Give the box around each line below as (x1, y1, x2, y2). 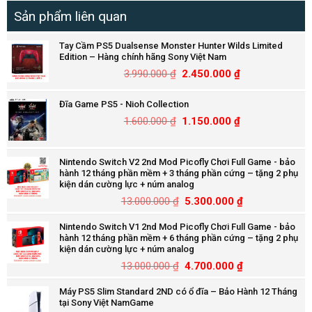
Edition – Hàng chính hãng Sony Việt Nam (58, 51, 226, 62)
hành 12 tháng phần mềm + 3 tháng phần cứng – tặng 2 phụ (58, 167, 298, 178)
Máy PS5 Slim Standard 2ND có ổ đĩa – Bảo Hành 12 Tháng (58, 286, 297, 297)
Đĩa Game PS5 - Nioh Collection (58, 98, 189, 109)
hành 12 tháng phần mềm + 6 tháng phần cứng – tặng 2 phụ (58, 232, 298, 243)
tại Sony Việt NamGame (58, 297, 154, 308)
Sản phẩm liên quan (13, 8, 127, 24)
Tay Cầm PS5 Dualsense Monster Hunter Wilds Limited (58, 40, 283, 51)
